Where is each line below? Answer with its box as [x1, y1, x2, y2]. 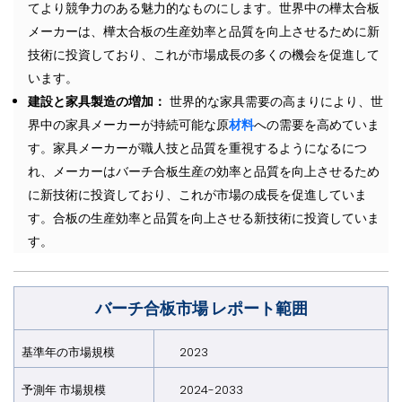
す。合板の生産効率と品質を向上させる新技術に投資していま [28, 208, 380, 227]
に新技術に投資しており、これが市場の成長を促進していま [28, 185, 367, 204]
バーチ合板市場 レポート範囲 [94, 296, 308, 319]
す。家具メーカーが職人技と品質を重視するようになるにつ [28, 138, 367, 157]
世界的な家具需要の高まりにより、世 [166, 92, 383, 110]
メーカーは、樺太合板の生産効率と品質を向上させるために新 [28, 22, 380, 40]
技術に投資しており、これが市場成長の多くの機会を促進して [28, 45, 380, 64]
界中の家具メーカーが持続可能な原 [28, 115, 229, 134]
